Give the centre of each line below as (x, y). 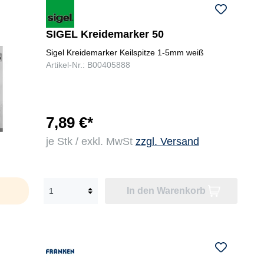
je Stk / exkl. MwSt (90, 142)
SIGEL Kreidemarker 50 (105, 34)
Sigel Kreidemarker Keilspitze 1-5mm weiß (125, 53)
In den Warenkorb (166, 191)
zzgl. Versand (167, 142)
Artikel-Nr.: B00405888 (88, 65)
